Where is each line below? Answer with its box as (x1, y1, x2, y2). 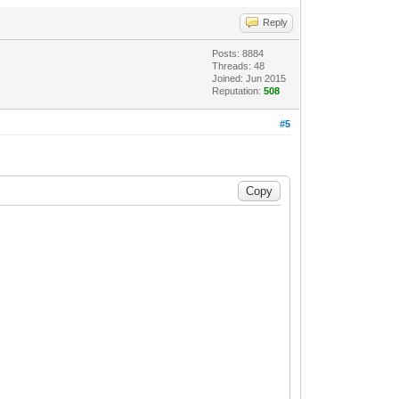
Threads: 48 (212, 61, 265, 72)
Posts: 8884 (212, 48, 265, 60)
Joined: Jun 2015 (212, 73, 287, 85)
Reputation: (212, 85, 265, 97)
